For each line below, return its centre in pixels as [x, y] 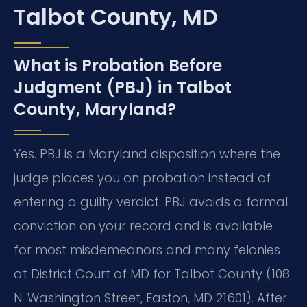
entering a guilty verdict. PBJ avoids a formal [151, 201]
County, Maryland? [95, 109]
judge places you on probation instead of [142, 177]
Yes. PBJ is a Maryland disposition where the [147, 153]
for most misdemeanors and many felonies [147, 249]
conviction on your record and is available [143, 225]
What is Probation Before [118, 65]
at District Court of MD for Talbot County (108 [152, 273]
